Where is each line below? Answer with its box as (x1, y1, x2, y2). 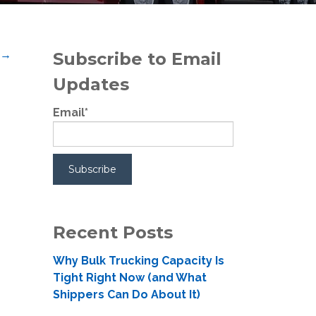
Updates (52, 74, 129, 95)
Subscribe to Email (52, 49, 221, 69)
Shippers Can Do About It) (52, 288, 200, 301)
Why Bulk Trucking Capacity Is (52, 254, 224, 267)
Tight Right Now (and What (52, 271, 207, 284)
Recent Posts (52, 222, 173, 243)
